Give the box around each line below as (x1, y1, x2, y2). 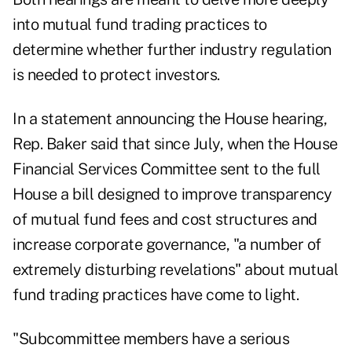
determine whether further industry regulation (13, 40, 332, 60)
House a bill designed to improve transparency (13, 185, 332, 204)
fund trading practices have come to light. (13, 285, 299, 305)
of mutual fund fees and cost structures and (13, 210, 317, 229)
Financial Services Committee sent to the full (13, 159, 321, 179)
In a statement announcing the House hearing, (13, 109, 327, 129)
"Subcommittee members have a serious (13, 329, 289, 349)
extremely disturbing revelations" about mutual (13, 260, 338, 280)
